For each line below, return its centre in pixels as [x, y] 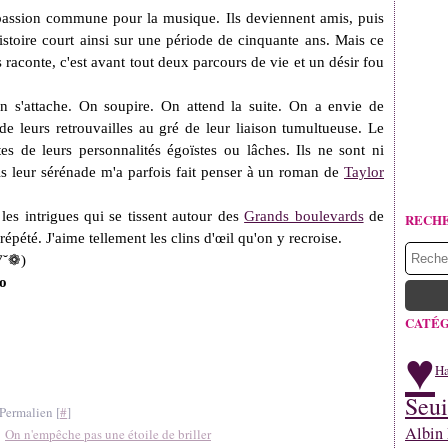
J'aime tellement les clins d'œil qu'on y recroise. [194, 238]
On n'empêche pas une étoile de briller [108, 434]
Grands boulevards [304, 216]
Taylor [364, 172]
